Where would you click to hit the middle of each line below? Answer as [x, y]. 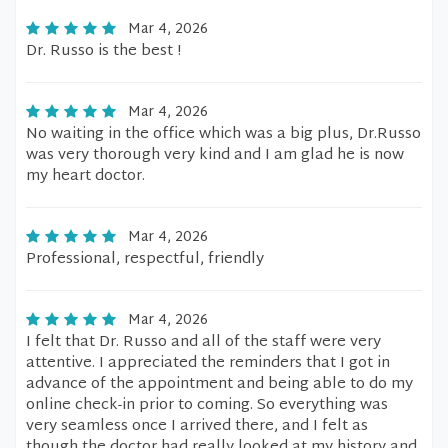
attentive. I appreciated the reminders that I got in [208, 363]
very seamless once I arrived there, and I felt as [197, 426]
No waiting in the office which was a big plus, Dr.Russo [223, 134]
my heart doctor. [85, 176]
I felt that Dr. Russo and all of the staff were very [203, 342]
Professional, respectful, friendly [145, 259]
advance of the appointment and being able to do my [219, 384]
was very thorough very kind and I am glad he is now [215, 155]
